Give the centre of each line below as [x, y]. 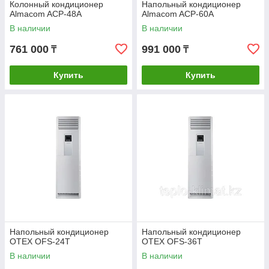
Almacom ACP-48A [46, 14]
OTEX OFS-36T [172, 241]
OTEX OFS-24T [40, 241]
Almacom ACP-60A [178, 14]
